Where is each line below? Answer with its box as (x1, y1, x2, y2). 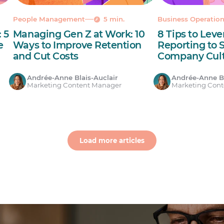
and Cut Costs (12, 49, 78, 62)
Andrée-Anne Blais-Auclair (26, 73, 118, 81)
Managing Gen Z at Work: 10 (12, 27, 145, 40)
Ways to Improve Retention (12, 38, 141, 51)
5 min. (103, 15, 125, 23)
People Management (12, 15, 85, 23)
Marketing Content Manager (26, 80, 121, 89)
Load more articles (79, 136, 144, 145)
